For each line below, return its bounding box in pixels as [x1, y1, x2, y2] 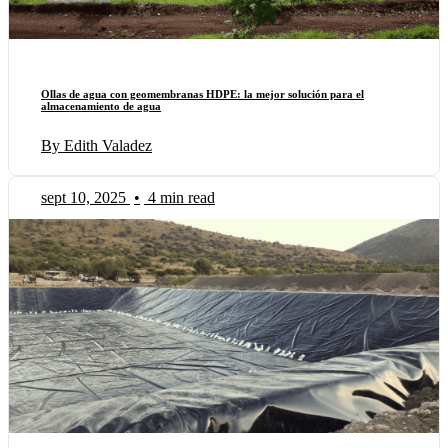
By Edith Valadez [41, 137, 152, 155]
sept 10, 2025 [41, 189, 126, 207]
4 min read [148, 189, 215, 207]
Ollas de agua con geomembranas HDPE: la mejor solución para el [41, 88, 364, 101]
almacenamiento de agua [41, 100, 161, 113]
